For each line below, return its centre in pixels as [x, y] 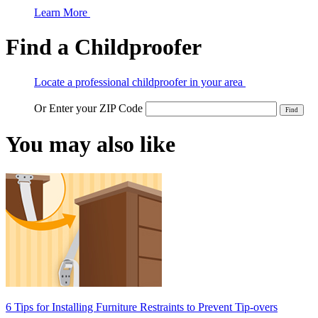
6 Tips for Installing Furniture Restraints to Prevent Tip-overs [142, 307]
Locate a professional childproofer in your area [140, 82]
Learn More [62, 12]
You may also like [91, 144]
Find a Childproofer [104, 47]
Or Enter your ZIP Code [90, 108]
